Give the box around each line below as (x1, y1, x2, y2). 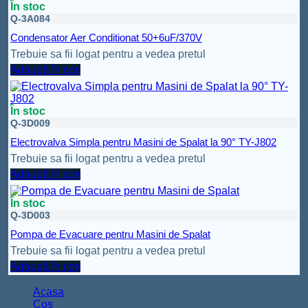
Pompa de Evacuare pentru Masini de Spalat (10, 228, 210, 241)
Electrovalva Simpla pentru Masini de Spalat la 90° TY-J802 (10, 136, 276, 148)
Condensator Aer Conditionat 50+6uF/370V (10, 32, 202, 44)
